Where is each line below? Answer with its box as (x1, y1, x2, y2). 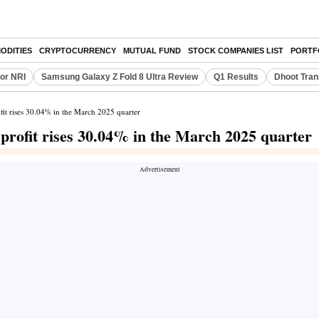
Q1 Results (214, 72, 258, 82)
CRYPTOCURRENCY (39, 46, 116, 55)
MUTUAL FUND (123, 46, 181, 55)
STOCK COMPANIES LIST (188, 46, 283, 55)
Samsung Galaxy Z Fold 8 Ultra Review (41, 72, 198, 82)
